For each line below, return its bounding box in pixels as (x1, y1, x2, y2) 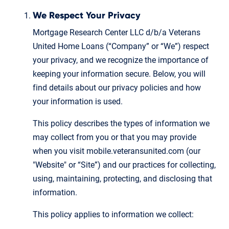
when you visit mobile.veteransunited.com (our (33, 146, 200, 156)
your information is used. (33, 96, 123, 106)
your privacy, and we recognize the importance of (33, 55, 209, 65)
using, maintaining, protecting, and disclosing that (33, 173, 212, 184)
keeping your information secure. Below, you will (33, 68, 205, 79)
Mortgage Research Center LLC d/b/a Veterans (33, 27, 200, 37)
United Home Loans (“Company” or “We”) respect (33, 41, 209, 51)
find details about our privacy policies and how (33, 82, 201, 93)
